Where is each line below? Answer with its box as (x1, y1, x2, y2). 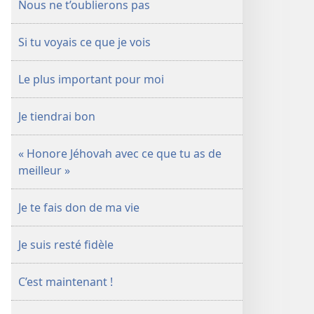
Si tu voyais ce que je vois (18, 34, 151, 50)
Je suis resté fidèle (18, 237, 114, 252)
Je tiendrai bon (18, 109, 95, 124)
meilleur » (18, 163, 70, 178)
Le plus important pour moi (18, 71, 164, 87)
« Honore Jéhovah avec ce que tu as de (18, 146, 221, 161)
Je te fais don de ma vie (18, 200, 139, 215)
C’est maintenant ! (18, 274, 113, 289)
